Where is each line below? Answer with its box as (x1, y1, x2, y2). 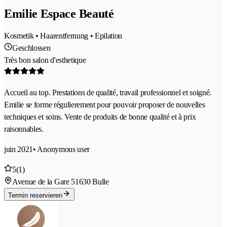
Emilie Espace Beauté (4, 7, 114, 21)
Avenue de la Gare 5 (12, 177, 75, 186)
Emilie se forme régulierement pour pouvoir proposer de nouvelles (4, 100, 205, 109)
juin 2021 (4, 145, 33, 154)
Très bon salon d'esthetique (4, 56, 86, 65)
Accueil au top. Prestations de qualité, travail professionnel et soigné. (4, 88, 211, 97)
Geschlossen (12, 44, 51, 53)
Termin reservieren (8, 192, 62, 200)
